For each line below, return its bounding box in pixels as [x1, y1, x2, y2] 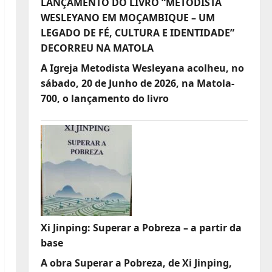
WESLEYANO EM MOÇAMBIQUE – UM [40, 10, 215, 24]
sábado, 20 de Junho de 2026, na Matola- [40, 76, 234, 90]
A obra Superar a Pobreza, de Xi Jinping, [40, 256, 232, 270]
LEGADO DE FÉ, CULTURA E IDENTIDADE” [40, 25, 234, 39]
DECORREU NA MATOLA [40, 41, 154, 55]
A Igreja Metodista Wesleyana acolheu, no [40, 61, 244, 75]
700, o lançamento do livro [40, 91, 169, 105]
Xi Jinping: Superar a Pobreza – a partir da [40, 220, 242, 234]
